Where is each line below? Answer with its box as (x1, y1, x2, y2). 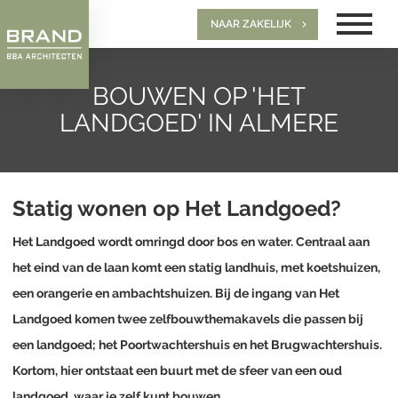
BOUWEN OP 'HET (92, 82, 306, 111)
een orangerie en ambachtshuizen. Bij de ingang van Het (12, 285, 339, 300)
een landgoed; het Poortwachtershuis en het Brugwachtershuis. (12, 337, 382, 352)
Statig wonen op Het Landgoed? (12, 195, 341, 221)
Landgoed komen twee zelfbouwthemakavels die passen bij (12, 311, 363, 326)
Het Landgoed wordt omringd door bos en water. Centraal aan (12, 234, 370, 249)
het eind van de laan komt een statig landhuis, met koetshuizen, (12, 259, 380, 275)
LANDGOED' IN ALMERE (60, 108, 338, 138)
